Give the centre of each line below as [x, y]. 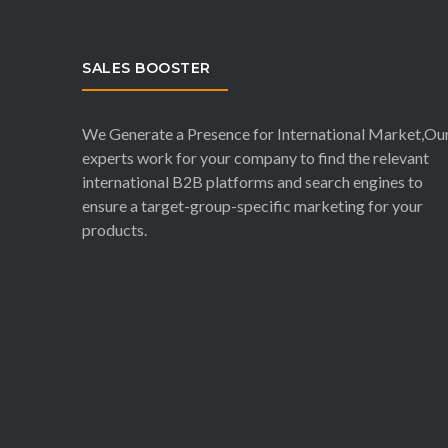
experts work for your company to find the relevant [255, 157]
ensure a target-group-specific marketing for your [252, 205]
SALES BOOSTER [146, 68]
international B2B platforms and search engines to [252, 181]
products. [114, 229]
